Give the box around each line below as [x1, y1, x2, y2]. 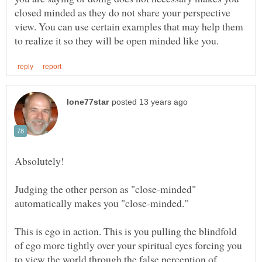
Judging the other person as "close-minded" [15, 182, 196, 196]
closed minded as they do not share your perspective [15, 5, 230, 20]
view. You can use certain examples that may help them [15, 19, 243, 34]
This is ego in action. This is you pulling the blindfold [15, 224, 237, 239]
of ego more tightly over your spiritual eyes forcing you [15, 238, 242, 253]
